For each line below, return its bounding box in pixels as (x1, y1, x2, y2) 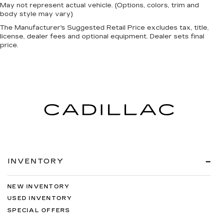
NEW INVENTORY (7, 183, 70, 190)
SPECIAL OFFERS (7, 207, 71, 214)
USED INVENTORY (7, 195, 73, 202)
